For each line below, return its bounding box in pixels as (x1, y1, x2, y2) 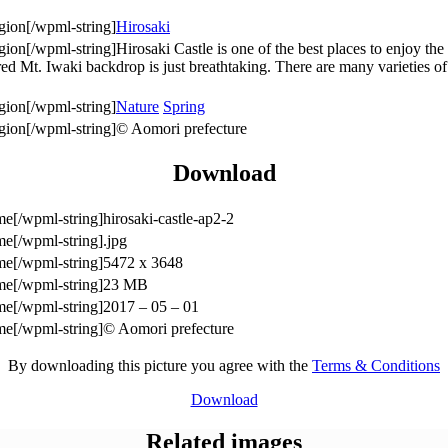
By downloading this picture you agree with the (8, 357, 312, 375)
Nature (116, 97, 159, 115)
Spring (163, 97, 205, 115)
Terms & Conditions (312, 357, 440, 375)
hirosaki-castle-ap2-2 (103, 210, 234, 228)
